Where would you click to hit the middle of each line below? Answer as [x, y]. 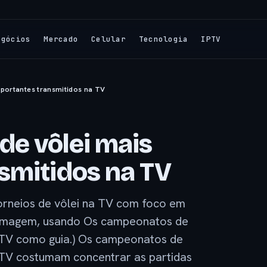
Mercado [61, 39]
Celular [108, 39]
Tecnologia [163, 39]
